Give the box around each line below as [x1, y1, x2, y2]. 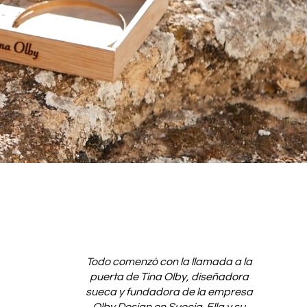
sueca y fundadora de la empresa [85, 286, 253, 297]
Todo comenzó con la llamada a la [86, 256, 252, 267]
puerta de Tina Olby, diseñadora [89, 271, 249, 282]
